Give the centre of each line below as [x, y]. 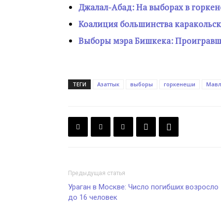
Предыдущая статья [97, 173]
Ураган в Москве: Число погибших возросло [143, 187]
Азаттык [108, 84]
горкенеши [180, 84]
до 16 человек [93, 197]
